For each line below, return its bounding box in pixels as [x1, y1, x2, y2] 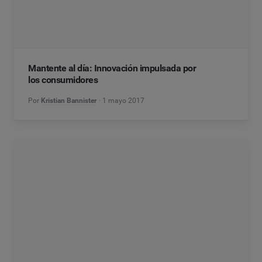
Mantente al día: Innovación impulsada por [28, 63, 196, 74]
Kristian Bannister [41, 96, 96, 105]
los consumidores [28, 74, 98, 85]
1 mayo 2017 [102, 96, 145, 105]
